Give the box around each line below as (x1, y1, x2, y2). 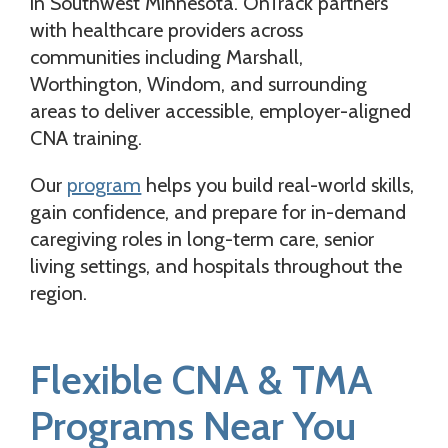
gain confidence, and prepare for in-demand (30, 199, 407, 224)
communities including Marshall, (30, 44, 304, 69)
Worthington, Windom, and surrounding (30, 71, 368, 96)
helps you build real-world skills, (141, 172, 415, 197)
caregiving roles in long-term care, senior (30, 226, 375, 251)
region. (30, 280, 88, 305)
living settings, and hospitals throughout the (30, 253, 403, 278)
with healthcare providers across (30, 17, 304, 42)
